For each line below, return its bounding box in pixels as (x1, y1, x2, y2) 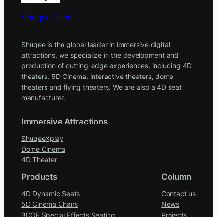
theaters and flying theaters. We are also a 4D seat (21, 82, 182, 91)
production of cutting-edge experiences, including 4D (21, 61, 192, 70)
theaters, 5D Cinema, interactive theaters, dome (21, 72, 173, 80)
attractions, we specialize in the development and (21, 50, 179, 59)
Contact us (161, 189, 196, 198)
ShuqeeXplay (21, 134, 63, 142)
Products (21, 171, 57, 182)
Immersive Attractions (21, 117, 108, 126)
